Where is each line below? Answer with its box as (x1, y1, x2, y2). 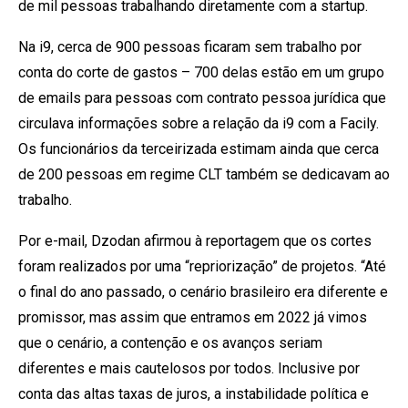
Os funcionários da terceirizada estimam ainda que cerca (18, 139, 379, 158)
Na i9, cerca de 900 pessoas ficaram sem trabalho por (18, 37, 362, 56)
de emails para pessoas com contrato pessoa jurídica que (18, 88, 386, 107)
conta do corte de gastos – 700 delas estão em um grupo (18, 63, 384, 81)
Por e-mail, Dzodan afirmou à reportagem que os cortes (18, 231, 372, 250)
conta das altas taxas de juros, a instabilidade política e (18, 384, 369, 403)
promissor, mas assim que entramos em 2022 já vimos (18, 308, 367, 326)
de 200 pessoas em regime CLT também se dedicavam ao (18, 165, 390, 183)
